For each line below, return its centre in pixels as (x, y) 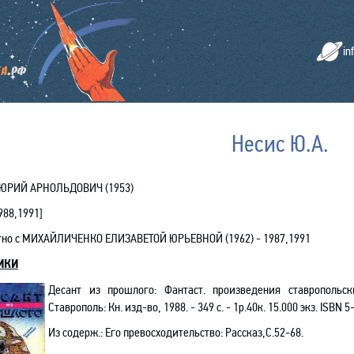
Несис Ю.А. (280, 144)
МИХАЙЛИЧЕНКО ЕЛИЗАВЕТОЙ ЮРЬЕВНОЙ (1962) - (143, 238)
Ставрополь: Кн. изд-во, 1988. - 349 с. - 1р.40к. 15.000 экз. (184, 307)
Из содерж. (74, 332)
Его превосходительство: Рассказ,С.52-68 (203, 332)
